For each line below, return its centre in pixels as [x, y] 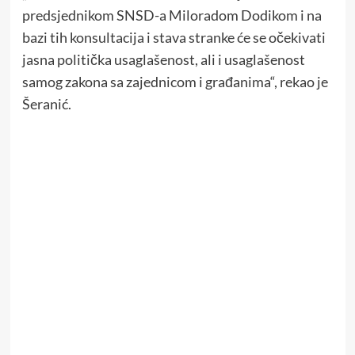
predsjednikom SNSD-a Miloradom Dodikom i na [172, 15]
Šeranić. [46, 104]
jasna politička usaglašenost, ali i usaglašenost [163, 60]
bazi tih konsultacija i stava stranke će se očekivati [174, 38]
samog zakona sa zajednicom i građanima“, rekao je [175, 82]
